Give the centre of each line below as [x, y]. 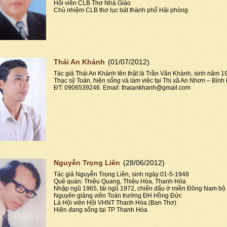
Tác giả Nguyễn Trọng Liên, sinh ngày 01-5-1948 [121, 174]
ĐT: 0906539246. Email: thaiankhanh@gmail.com [122, 88]
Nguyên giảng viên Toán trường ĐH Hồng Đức [118, 195]
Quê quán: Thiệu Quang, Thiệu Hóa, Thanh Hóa [120, 181]
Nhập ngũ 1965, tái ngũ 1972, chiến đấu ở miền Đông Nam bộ [140, 188]
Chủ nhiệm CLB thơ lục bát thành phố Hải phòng [121, 10]
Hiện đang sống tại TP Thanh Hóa [101, 210]
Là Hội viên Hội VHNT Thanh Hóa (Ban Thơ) [115, 202]
